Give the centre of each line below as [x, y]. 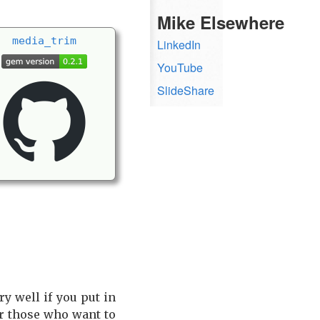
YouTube [180, 67]
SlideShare [186, 90]
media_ [31, 40]
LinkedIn [179, 44]
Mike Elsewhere [221, 22]
